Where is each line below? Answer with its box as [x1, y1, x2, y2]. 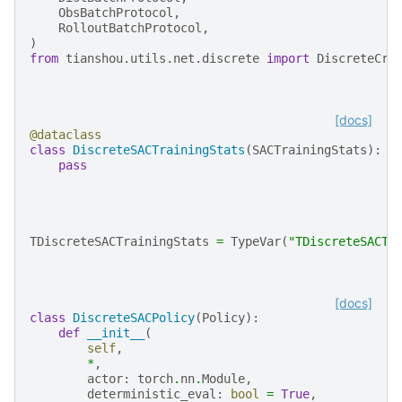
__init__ [87, 325, 144, 340]
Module [202, 371, 245, 386]
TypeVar [231, 233, 281, 249]
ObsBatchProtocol [58, 4, 173, 20]
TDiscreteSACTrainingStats [30, 233, 209, 249]
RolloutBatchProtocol [58, 20, 202, 35]
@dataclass [30, 127, 101, 142]
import [267, 50, 310, 66]
